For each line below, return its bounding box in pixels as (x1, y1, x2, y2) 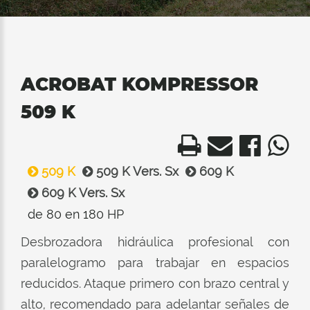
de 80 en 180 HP (28, 207, 124, 221)
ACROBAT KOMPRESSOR (21, 73, 258, 95)
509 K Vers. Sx (93, 164, 179, 179)
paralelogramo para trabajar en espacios (21, 255, 289, 270)
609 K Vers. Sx (38, 185, 125, 200)
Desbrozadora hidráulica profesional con (21, 235, 289, 249)
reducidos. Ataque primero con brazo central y (21, 276, 289, 291)
